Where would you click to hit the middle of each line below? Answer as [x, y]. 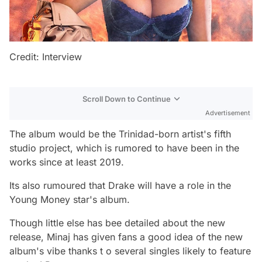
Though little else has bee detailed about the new [117, 223]
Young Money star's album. [70, 200]
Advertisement [228, 113]
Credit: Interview [46, 57]
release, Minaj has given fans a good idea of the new [126, 237]
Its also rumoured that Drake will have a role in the [120, 186]
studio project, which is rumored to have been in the [124, 148]
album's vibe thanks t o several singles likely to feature [130, 251]
